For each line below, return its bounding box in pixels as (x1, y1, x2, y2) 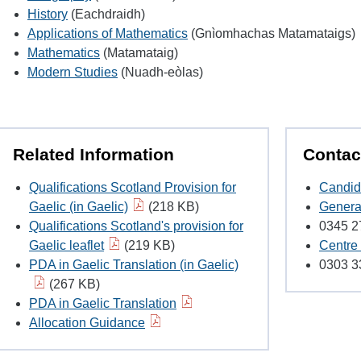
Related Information (13, 145, 174, 164)
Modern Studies (27, 65, 118, 79)
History (27, 7, 68, 21)
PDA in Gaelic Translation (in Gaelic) (29, 258, 239, 272)
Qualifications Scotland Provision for (29, 180, 236, 195)
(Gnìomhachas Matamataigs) (188, 27, 355, 40)
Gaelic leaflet (29, 239, 104, 253)
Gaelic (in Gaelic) (29, 200, 128, 214)
